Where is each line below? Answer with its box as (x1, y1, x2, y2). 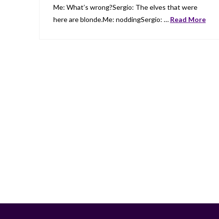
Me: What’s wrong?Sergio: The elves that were (53, 3, 197, 12)
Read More (170, 15, 206, 24)
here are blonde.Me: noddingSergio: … (53, 15, 170, 24)
